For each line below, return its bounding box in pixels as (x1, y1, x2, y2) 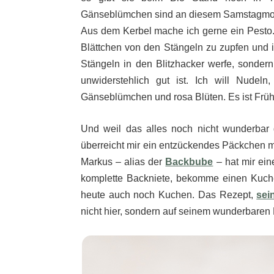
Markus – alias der (81, 157, 166, 168)
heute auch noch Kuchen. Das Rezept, (81, 190, 257, 201)
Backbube (165, 157, 213, 168)
